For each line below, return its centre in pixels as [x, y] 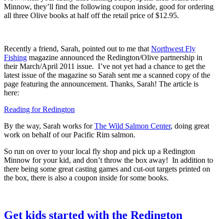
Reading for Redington [39, 109]
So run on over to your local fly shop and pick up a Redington [99, 151]
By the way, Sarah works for [49, 126]
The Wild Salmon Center [132, 126]
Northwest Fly [173, 48]
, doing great [190, 126]
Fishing [15, 57]
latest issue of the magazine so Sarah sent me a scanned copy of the [107, 75]
